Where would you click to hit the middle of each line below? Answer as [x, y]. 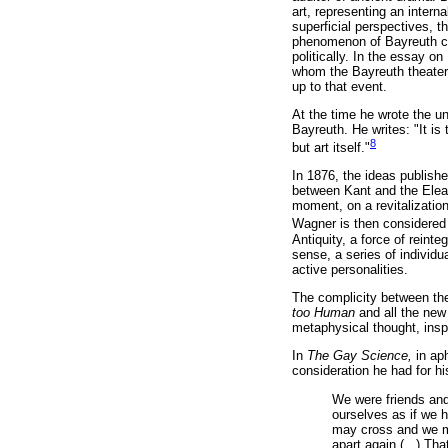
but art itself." [331, 148]
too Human [323, 312]
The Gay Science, [361, 356]
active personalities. [350, 269]
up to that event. [339, 86]
